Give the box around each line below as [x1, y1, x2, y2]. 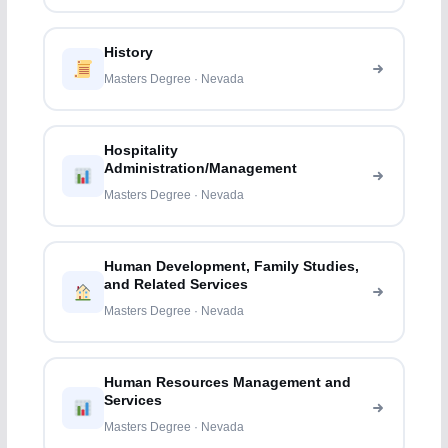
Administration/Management [104, 161, 298, 177]
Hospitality [104, 143, 179, 159]
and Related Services [104, 277, 249, 293]
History [104, 45, 154, 61]
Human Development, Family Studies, [104, 259, 360, 275]
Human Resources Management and [104, 375, 352, 391]
